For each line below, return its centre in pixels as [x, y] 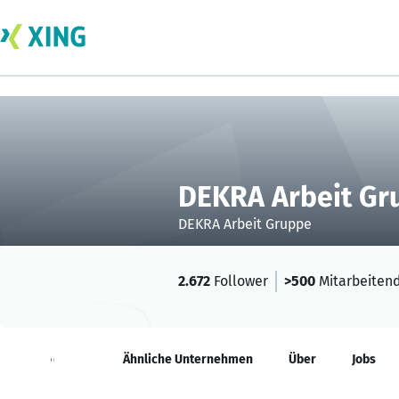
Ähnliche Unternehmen [188, 359]
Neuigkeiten [53, 359]
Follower [239, 281]
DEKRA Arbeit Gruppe [245, 224]
